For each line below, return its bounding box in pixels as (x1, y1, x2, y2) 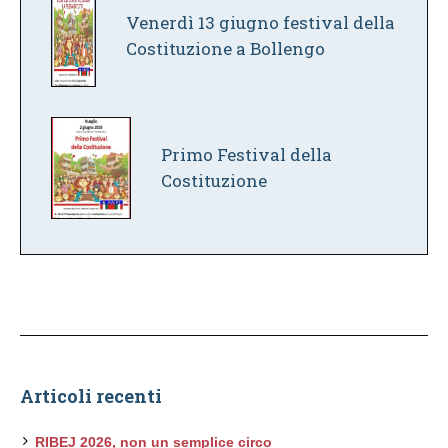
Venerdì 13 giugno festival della (126, 10, 396, 34)
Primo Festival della (161, 142, 333, 166)
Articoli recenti (20, 383, 162, 408)
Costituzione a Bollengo (126, 36, 326, 60)
